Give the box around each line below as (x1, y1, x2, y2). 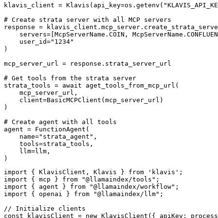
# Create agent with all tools (4, 118, 117, 126)
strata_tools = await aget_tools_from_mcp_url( (4, 81, 179, 89)
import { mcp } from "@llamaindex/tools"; (4, 175, 160, 183)
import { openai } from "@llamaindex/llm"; (4, 190, 163, 198)
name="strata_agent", (4, 132, 97, 140)
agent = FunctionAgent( (4, 125, 90, 133)
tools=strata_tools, (4, 140, 93, 147)
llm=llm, (4, 147, 51, 155)
